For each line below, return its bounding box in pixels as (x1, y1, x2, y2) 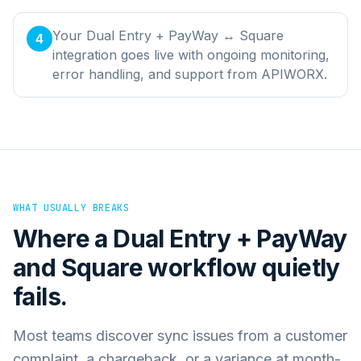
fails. (13, 281, 68, 311)
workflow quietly (143, 252, 340, 282)
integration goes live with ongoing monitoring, (52, 46, 330, 63)
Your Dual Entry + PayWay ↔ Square (52, 27, 284, 44)
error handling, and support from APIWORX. (52, 65, 327, 82)
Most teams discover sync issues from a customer (13, 326, 347, 344)
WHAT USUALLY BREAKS (13, 201, 130, 214)
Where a (13, 223, 114, 253)
